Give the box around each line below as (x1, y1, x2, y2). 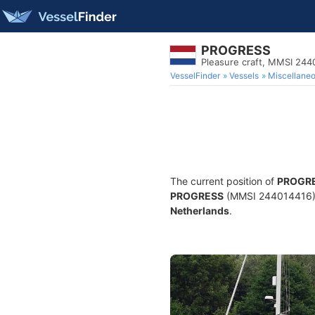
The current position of (170, 175, 277, 187)
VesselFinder (170, 70, 220, 81)
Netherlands (170, 205, 229, 217)
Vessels (229, 70, 259, 81)
